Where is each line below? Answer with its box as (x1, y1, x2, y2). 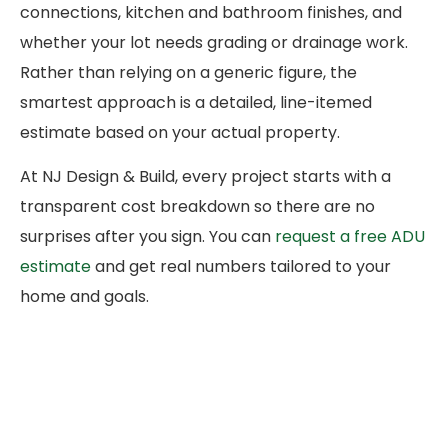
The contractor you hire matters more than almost (20, 421, 424, 445)
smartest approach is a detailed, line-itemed (20, 90, 372, 114)
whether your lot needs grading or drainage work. (20, 30, 408, 54)
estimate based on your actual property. (20, 120, 340, 144)
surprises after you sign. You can (20, 225, 275, 249)
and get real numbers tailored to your (91, 255, 391, 279)
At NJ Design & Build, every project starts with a (20, 165, 391, 189)
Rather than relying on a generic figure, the (20, 60, 357, 84)
